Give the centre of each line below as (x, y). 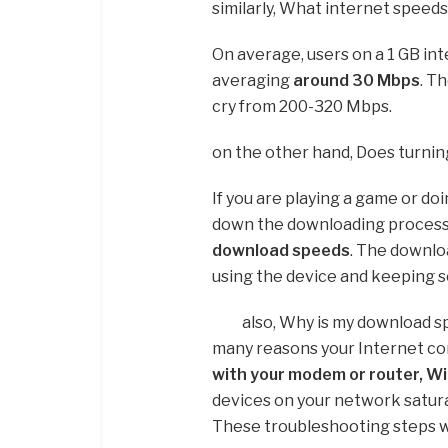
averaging (252, 80)
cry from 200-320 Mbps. (302, 106)
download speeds (281, 250)
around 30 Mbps (356, 80)
